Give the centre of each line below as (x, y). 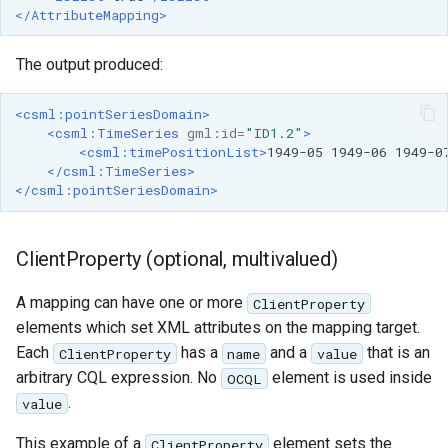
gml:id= (215, 133)
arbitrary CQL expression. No (118, 378)
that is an (396, 353)
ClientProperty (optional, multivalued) (177, 259)
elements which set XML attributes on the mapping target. (218, 328)
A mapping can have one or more (131, 303)
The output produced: (89, 65)
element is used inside (349, 378)
